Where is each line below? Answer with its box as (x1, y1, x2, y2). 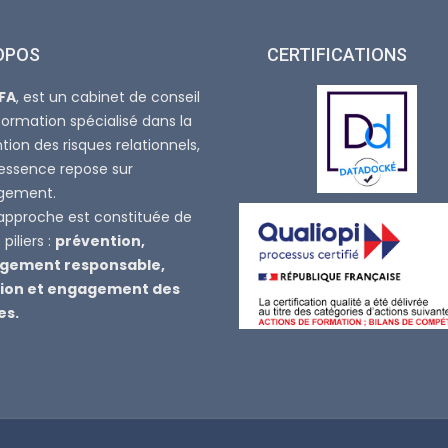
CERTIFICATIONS (266, 44, 407, 65)
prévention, (55, 231, 145, 251)
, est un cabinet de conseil (16, 87, 200, 107)
